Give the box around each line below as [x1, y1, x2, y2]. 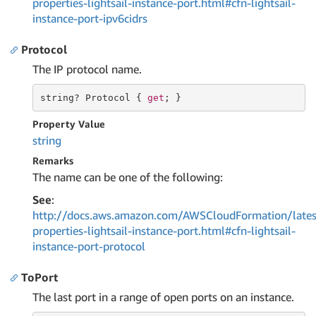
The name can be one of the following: [32, 170, 223, 184]
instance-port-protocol [32, 239, 145, 253]
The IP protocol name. [32, 62, 142, 76]
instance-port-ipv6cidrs [32, 11, 147, 25]
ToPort [21, 270, 58, 284]
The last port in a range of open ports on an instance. [32, 290, 294, 304]
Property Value [32, 118, 105, 130]
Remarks [32, 154, 73, 166]
